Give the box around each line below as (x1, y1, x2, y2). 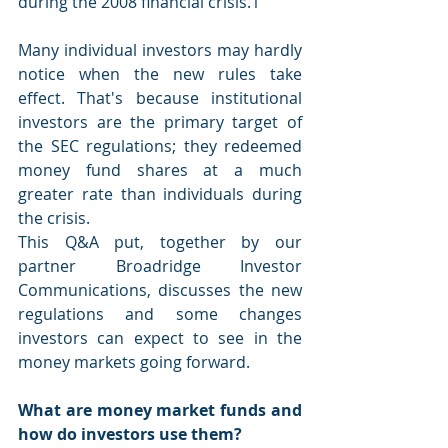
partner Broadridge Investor (18, 255, 302, 277)
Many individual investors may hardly (18, 39, 302, 61)
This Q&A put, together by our (18, 231, 302, 253)
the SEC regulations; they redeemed (18, 135, 302, 157)
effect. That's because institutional (18, 87, 302, 109)
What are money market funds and (18, 399, 302, 421)
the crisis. (18, 207, 90, 229)
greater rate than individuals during (18, 183, 302, 205)
